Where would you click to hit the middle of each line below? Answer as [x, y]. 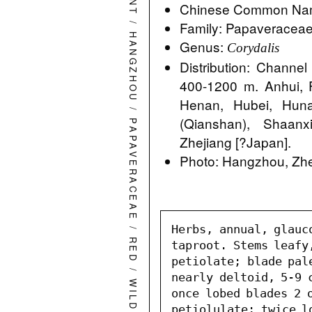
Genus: [204, 47]
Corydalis [253, 48]
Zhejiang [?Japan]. [236, 142]
